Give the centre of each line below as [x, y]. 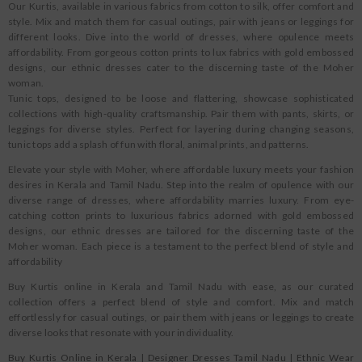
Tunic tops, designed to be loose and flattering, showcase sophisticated [181, 98]
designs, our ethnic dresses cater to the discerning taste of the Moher [181, 67]
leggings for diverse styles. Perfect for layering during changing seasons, [181, 129]
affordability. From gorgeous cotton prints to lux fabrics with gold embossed [181, 52]
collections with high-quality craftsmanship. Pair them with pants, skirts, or [181, 114]
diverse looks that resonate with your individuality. [121, 333]
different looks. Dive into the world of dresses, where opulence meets [181, 37]
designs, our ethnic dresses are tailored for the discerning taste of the [181, 231]
